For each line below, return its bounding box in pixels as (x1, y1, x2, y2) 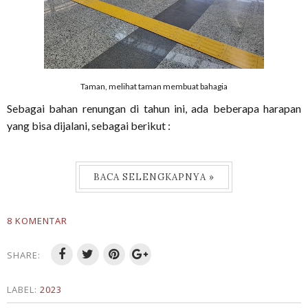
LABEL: (7, 283, 40, 296)
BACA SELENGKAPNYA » (93, 171, 214, 183)
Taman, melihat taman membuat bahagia (80, 81, 228, 91)
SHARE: (7, 249, 41, 261)
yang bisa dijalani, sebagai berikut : (7, 119, 170, 132)
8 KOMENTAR (7, 214, 67, 227)
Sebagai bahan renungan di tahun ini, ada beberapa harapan (7, 102, 301, 115)
